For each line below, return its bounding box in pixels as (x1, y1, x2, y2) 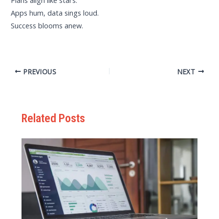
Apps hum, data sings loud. (11, 8, 99, 18)
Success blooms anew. (11, 21, 84, 31)
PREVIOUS (21, 66, 57, 76)
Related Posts (22, 111, 86, 125)
